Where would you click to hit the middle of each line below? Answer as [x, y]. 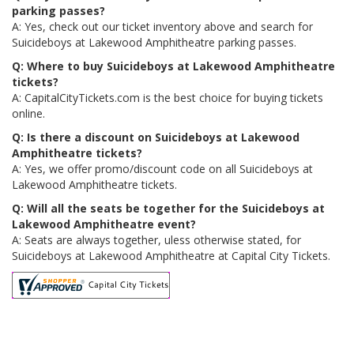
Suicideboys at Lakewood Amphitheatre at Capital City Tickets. [171, 256]
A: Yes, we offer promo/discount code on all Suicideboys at [162, 169]
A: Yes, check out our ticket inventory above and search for [162, 26]
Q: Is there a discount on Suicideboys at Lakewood [156, 137]
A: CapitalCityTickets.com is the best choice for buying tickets [168, 98]
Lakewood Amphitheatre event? [104, 224]
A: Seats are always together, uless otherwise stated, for [156, 240]
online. [28, 113]
